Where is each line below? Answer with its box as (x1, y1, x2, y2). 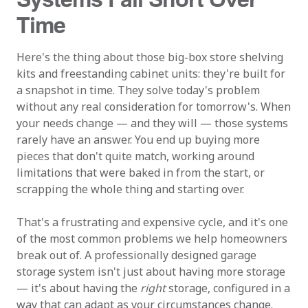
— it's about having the (16, 280, 140, 296)
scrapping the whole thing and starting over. (16, 181, 244, 197)
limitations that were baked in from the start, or (16, 165, 265, 180)
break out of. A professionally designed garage (16, 247, 256, 263)
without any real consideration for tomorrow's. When (16, 99, 291, 114)
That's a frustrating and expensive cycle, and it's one (16, 214, 288, 230)
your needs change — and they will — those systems (16, 115, 288, 131)
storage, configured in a (166, 280, 290, 296)
